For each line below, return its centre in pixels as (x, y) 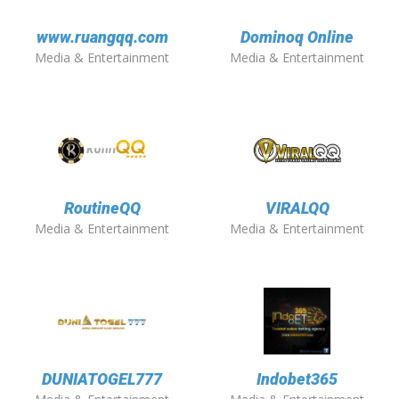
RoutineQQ (102, 208)
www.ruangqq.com (102, 37)
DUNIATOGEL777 (102, 379)
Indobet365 (297, 379)
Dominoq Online (297, 37)
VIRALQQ (297, 208)
